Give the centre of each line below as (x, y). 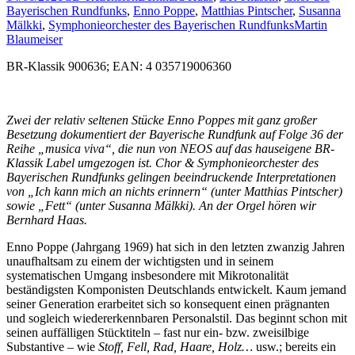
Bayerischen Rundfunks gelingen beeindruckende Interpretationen (171, 177)
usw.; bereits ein (296, 347)
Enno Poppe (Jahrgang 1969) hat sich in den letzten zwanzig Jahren (176, 247)
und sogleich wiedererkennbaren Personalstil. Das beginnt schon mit (177, 318)
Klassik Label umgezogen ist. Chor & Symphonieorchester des (162, 163)
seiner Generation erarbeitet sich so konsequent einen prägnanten (168, 304)
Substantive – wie (52, 347)
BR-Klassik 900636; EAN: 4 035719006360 (119, 66)
